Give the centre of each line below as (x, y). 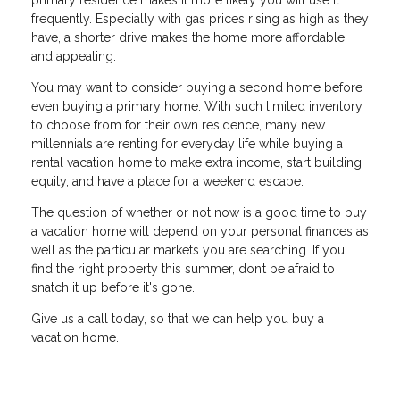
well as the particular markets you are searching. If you (188, 250)
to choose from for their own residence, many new (178, 125)
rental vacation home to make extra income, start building (196, 163)
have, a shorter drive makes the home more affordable (188, 38)
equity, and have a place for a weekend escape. (169, 182)
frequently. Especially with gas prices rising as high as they (200, 19)
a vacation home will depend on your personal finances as (200, 232)
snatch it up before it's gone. (113, 288)
